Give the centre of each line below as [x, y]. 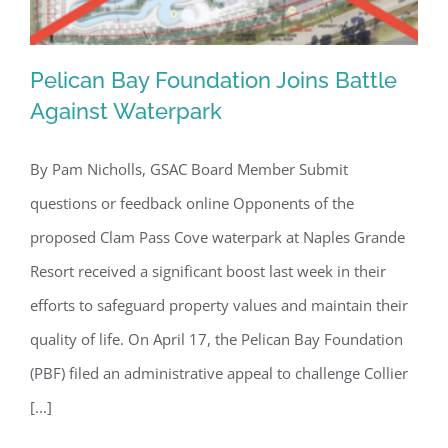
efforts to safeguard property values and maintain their [219, 305]
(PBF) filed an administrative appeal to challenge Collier [219, 373]
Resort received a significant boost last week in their [208, 271]
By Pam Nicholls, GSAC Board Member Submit [189, 169]
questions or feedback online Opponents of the [192, 203]
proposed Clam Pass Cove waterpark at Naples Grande [217, 237]
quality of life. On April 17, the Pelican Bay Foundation [216, 339]
